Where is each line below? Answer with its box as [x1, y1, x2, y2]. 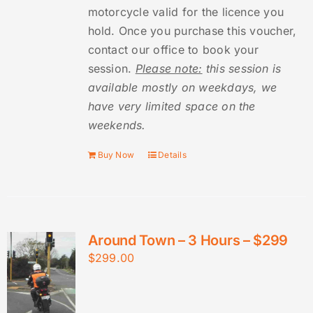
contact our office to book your [87, 43, 259, 57]
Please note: [135, 61, 203, 76]
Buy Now [97, 150, 135, 161]
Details [158, 150, 187, 161]
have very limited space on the [87, 99, 256, 114]
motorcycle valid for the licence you [87, 5, 284, 20]
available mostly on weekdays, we [87, 80, 277, 95]
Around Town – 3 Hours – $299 [87, 232, 289, 249]
